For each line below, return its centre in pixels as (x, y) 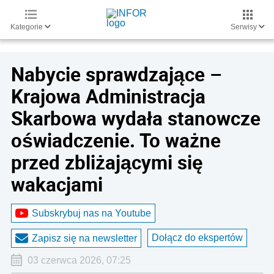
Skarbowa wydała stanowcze (136, 118)
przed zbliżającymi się (107, 162)
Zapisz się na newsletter (84, 238)
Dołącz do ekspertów (197, 238)
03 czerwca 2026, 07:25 (79, 260)
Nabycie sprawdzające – (117, 74)
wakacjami (57, 184)
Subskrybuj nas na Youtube (91, 213)
